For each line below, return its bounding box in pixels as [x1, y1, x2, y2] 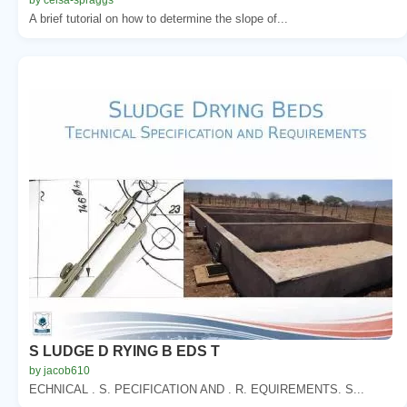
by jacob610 [29, 363, 90, 377]
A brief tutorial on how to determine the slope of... [29, 11, 288, 25]
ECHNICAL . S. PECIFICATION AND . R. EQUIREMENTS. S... [29, 382, 364, 396]
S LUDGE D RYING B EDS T [29, 342, 220, 359]
